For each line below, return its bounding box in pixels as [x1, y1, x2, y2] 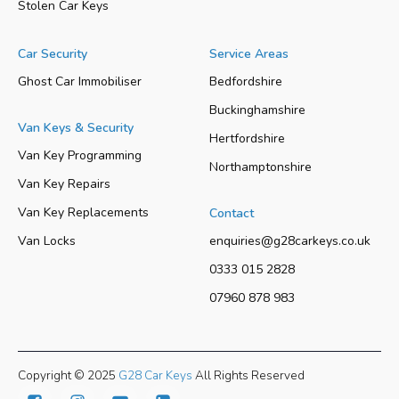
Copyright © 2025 [18, 366, 118, 384]
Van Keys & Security [18, 119, 134, 137]
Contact [209, 205, 255, 223]
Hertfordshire [209, 130, 286, 148]
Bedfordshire [209, 73, 283, 91]
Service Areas [209, 45, 289, 63]
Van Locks [18, 232, 76, 250]
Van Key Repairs [18, 175, 110, 193]
